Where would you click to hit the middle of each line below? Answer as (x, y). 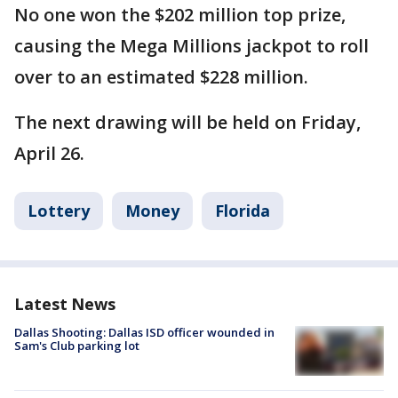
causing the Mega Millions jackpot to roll (191, 46)
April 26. (49, 153)
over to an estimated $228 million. (161, 77)
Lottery (59, 211)
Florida (243, 211)
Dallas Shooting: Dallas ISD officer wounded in (144, 332)
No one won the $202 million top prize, (180, 15)
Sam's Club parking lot (77, 346)
